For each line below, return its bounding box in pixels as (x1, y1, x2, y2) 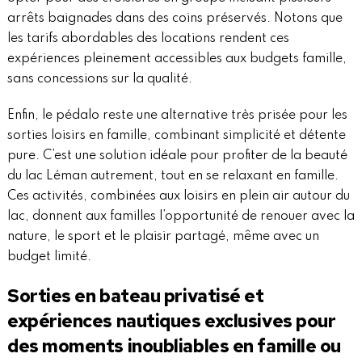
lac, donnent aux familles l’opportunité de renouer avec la (6, 210, 355, 224)
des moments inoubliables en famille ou (6, 334, 341, 359)
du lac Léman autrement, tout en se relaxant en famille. (6, 170, 339, 183)
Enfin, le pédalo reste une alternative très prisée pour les (6, 109, 347, 123)
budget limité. (6, 250, 91, 264)
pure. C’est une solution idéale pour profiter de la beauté (6, 149, 347, 163)
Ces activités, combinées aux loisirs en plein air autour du (6, 190, 350, 204)
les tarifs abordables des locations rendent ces (6, 32, 289, 46)
